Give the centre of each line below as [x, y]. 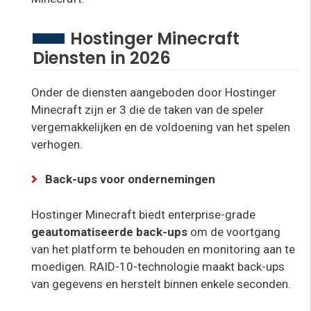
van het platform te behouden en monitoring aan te [163, 249]
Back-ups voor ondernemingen [130, 179]
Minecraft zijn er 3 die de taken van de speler [148, 109]
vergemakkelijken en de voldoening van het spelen [161, 127]
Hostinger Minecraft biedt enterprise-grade [143, 214]
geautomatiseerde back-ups [111, 232]
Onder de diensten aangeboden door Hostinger [154, 92]
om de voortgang [235, 232]
